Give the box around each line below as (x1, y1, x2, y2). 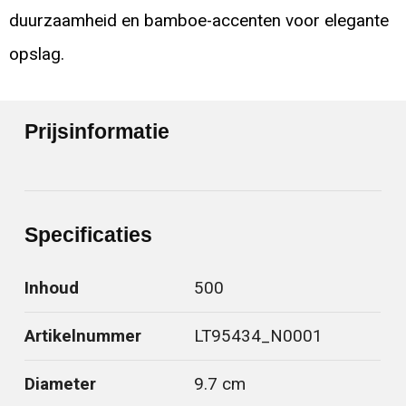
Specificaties (24, 222, 153, 246)
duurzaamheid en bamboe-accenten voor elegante (8, 10, 389, 31)
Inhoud (24, 277, 80, 298)
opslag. (8, 43, 64, 64)
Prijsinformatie (24, 119, 170, 143)
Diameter (24, 373, 97, 394)
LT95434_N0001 (194, 325, 324, 346)
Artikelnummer (24, 325, 142, 346)
